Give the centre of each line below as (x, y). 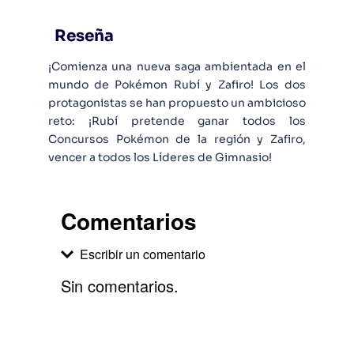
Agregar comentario (160, 319)
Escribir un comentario (142, 254)
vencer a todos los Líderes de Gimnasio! (160, 157)
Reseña (84, 36)
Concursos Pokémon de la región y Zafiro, (177, 139)
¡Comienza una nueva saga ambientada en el (177, 66)
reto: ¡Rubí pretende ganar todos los (177, 121)
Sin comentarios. (119, 286)
